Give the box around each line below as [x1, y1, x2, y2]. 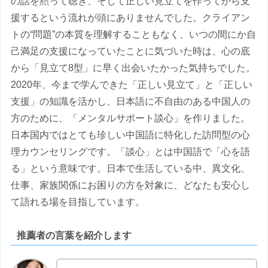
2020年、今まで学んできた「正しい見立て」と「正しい [11, 80, 253, 90]
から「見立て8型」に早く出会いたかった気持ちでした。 [11, 63, 256, 74]
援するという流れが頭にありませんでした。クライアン [11, 13, 251, 23]
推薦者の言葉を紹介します [17, 230, 132, 241]
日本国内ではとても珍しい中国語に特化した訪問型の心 [11, 130, 251, 141]
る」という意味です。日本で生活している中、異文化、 [11, 163, 251, 174]
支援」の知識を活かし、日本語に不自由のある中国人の [11, 96, 251, 107]
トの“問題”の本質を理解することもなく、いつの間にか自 [11, 29, 257, 40]
